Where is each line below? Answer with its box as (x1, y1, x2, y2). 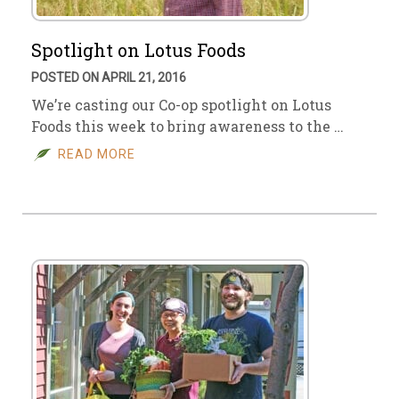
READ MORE (58, 147, 135, 161)
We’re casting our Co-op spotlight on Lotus (31, 95, 331, 114)
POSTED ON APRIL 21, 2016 (31, 70, 186, 85)
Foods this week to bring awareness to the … (31, 117, 344, 135)
